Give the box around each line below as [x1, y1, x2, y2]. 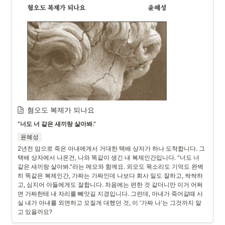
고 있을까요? [18, 208, 52, 215]
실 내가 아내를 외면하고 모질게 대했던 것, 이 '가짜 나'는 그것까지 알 [18, 199, 201, 206]
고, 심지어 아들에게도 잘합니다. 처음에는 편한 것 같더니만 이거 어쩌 [18, 181, 203, 188]
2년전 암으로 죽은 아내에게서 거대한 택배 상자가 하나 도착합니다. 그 [18, 145, 205, 152]
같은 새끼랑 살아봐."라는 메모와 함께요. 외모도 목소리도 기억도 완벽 [18, 163, 203, 170]
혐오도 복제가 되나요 [27, 105, 94, 114]
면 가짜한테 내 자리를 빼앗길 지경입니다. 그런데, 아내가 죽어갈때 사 [18, 190, 203, 197]
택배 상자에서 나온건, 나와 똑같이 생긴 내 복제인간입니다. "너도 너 [18, 154, 199, 161]
